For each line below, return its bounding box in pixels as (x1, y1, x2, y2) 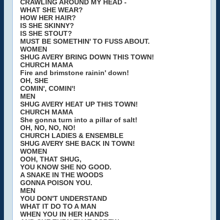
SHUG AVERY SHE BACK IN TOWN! (20, 139, 135, 147)
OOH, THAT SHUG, (20, 155, 82, 163)
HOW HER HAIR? (20, 14, 76, 22)
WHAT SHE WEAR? (20, 6, 83, 14)
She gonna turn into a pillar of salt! (20, 116, 137, 124)
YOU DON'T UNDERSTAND (20, 194, 107, 202)
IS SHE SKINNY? (20, 22, 74, 29)
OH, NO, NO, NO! (20, 124, 76, 132)
